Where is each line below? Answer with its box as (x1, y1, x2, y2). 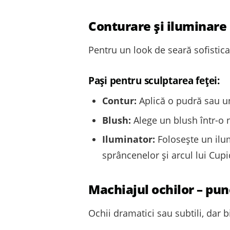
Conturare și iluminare (88, 17, 227, 35)
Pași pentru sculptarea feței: (88, 73, 220, 88)
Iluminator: (102, 132, 155, 145)
